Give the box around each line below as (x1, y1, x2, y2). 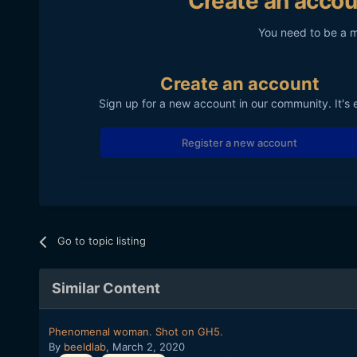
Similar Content (51, 280, 160, 297)
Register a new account (182, 136, 298, 150)
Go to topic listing (57, 234, 146, 248)
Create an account (159, 73, 320, 95)
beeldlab (63, 340, 106, 354)
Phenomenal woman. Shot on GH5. (48, 325, 223, 339)
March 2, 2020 (112, 340, 185, 354)
